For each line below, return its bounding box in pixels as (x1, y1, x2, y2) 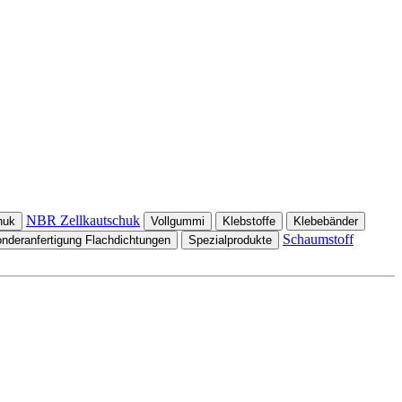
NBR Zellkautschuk (26, 213, 140, 228)
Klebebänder (293, 214, 358, 228)
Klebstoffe (223, 214, 275, 228)
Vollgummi (151, 214, 205, 228)
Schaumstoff (283, 232, 354, 247)
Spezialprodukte (188, 233, 272, 247)
